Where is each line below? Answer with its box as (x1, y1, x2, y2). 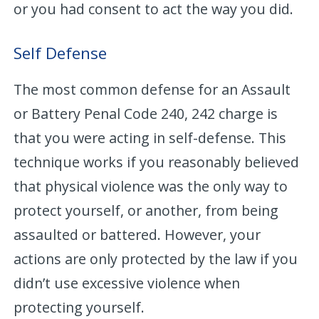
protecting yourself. (14, 297, 145, 317)
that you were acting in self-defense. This (14, 127, 287, 147)
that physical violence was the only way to (14, 176, 288, 196)
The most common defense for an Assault (14, 79, 291, 99)
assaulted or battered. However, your (14, 224, 261, 244)
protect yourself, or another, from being (14, 200, 279, 220)
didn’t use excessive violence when (14, 273, 241, 293)
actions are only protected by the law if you (14, 249, 298, 268)
